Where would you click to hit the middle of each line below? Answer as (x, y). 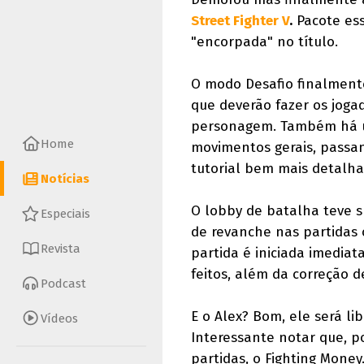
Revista (61, 248)
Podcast (63, 283)
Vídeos (59, 318)
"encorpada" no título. (264, 42)
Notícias (65, 178)
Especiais (65, 213)
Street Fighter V (240, 21)
